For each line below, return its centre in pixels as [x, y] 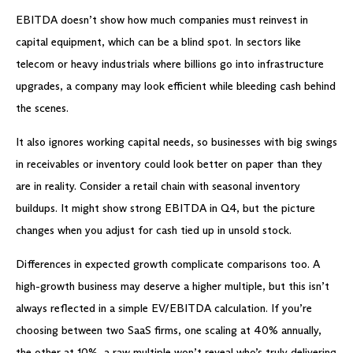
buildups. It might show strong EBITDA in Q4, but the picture [165, 208]
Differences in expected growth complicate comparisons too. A [168, 264]
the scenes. [42, 108]
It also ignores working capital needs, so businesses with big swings [176, 142]
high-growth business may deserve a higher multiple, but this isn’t [173, 286]
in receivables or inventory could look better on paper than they [169, 164]
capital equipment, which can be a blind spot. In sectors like [158, 42]
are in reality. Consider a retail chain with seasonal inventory [158, 186]
